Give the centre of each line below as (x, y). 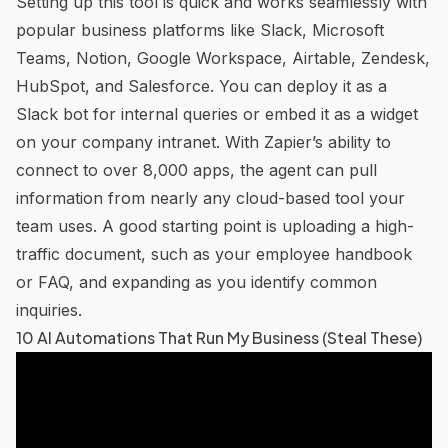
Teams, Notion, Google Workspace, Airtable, (188, 57)
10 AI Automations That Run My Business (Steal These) (219, 337)
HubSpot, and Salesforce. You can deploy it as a (201, 85)
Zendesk (393, 57)
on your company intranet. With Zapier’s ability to (203, 141)
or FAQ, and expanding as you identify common (196, 281)
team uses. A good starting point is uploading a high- (215, 225)
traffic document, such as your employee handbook (214, 253)
